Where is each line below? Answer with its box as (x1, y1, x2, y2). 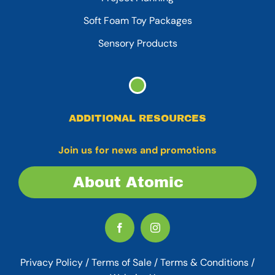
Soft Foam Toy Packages (83, 14, 192, 28)
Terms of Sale (91, 256, 152, 269)
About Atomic (72, 174, 184, 191)
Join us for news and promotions (58, 144, 217, 157)
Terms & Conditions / (160, 256, 255, 269)
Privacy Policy (20, 256, 83, 269)
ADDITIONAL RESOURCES (69, 113, 206, 124)
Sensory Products (98, 37, 177, 50)
